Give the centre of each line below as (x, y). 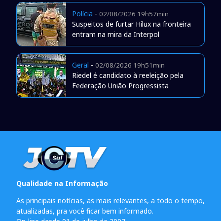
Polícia (82, 14)
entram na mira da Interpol (115, 35)
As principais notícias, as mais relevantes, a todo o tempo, (110, 201)
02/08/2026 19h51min (130, 65)
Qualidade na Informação (62, 184)
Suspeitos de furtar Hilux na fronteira (131, 24)
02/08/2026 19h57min (134, 14)
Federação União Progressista (120, 86)
